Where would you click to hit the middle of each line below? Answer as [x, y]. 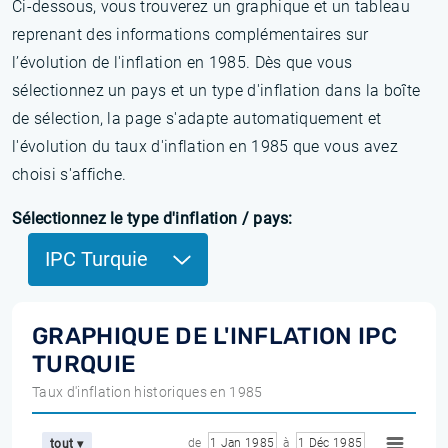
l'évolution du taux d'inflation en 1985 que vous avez [205, 146]
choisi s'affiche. [69, 174]
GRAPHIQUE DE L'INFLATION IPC [214, 336]
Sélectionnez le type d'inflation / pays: [152, 218]
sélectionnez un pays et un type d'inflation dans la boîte [216, 90]
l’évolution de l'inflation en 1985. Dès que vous [182, 62]
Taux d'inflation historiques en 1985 [147, 392]
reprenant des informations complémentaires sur [190, 34]
